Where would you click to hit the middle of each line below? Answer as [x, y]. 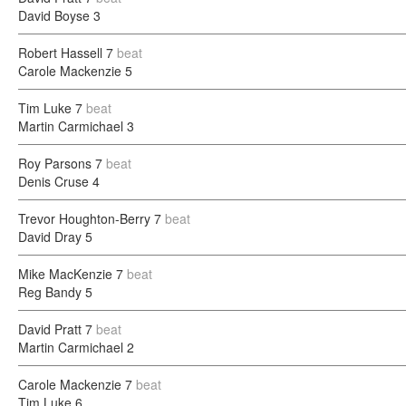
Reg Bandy [50, 292]
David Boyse [54, 15]
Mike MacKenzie [65, 274]
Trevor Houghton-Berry [84, 218]
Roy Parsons [55, 163]
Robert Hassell [60, 53]
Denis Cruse [53, 181]
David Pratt [50, 329]
